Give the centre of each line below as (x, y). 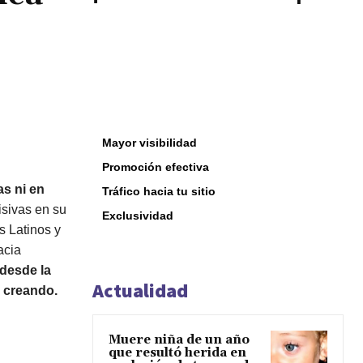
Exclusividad (138, 216)
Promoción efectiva (156, 167)
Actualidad (140, 291)
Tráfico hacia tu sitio (159, 192)
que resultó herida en (177, 353)
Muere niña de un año (179, 340)
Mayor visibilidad (149, 143)
